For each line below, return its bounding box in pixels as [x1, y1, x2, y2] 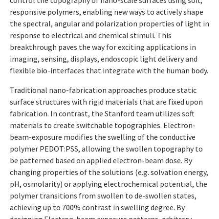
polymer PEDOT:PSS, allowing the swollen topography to [10, 144, 203, 153]
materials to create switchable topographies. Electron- [10, 120, 196, 130]
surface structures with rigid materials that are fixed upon [10, 97, 203, 107]
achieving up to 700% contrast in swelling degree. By [10, 202, 185, 212]
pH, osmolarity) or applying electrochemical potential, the [10, 179, 207, 189]
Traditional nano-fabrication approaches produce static [10, 85, 197, 95]
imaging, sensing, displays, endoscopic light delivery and [10, 54, 197, 64]
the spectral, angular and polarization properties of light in [10, 19, 209, 28]
